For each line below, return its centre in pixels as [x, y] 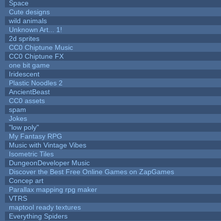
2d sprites [24, 38]
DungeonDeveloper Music [49, 163]
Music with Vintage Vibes [47, 145]
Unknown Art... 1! [35, 29]
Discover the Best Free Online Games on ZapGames [91, 171]
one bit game [29, 65]
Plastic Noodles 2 [36, 83]
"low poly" [24, 127]
